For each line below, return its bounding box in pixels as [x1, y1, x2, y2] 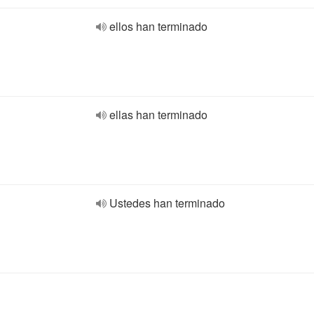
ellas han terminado [109, 107, 207, 123]
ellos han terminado [109, 18, 207, 34]
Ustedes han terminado [109, 195, 225, 211]
